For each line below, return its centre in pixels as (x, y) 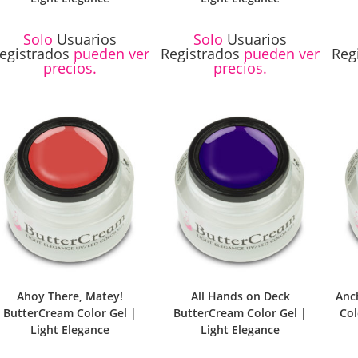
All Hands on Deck (240, 296)
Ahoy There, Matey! (70, 296)
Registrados (201, 54)
